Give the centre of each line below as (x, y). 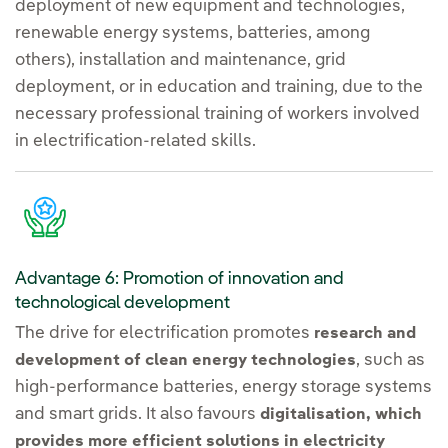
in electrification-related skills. (135, 142)
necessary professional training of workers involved (217, 115)
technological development (122, 303)
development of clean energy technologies (185, 361)
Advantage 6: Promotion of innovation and (179, 279)
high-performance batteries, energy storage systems (223, 388)
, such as (390, 361)
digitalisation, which (341, 415)
